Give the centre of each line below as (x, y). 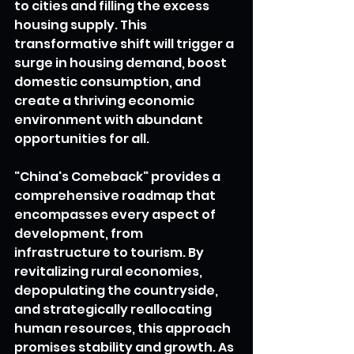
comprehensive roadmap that (116, 195)
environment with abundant (110, 119)
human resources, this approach (124, 328)
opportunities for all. (82, 138)
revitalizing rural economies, (109, 271)
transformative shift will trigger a (125, 43)
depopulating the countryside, (117, 290)
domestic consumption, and (109, 81)
